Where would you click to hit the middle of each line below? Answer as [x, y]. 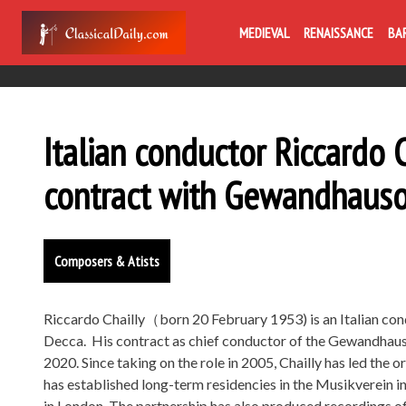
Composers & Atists [107, 261]
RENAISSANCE [338, 33]
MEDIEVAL [264, 33]
